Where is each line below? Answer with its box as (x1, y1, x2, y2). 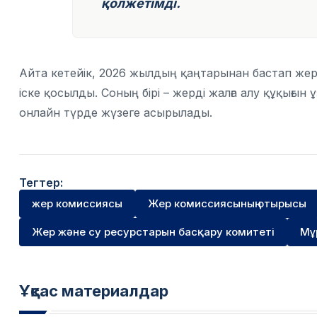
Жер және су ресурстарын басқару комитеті (32, 225, 275, 238)
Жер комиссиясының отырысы (148, 197, 306, 210)
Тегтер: (19, 175, 63, 190)
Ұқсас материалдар (19, 282, 168, 300)
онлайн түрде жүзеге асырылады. (19, 105, 216, 120)
